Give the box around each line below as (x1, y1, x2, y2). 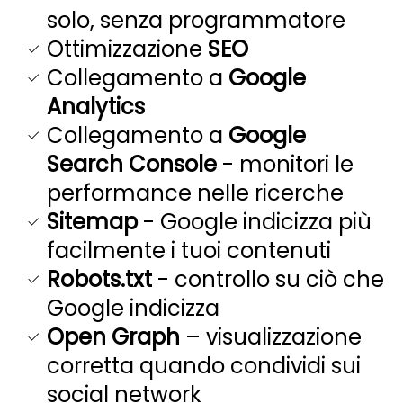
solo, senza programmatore (47, 4, 345, 35)
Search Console (47, 148, 217, 179)
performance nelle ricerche (47, 177, 344, 208)
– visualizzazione (180, 321, 362, 352)
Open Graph (47, 321, 180, 352)
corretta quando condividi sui (47, 350, 361, 381)
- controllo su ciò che (152, 264, 384, 294)
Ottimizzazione (47, 33, 208, 64)
